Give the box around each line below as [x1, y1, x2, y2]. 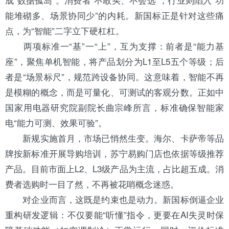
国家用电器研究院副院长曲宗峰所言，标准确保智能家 [5, 101, 224, 114]
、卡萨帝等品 [171, 131, 224, 145]
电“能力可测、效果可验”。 [5, 116, 107, 129]
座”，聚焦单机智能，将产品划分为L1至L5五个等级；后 [5, 55, 224, 68]
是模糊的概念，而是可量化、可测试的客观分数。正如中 [5, 85, 224, 99]
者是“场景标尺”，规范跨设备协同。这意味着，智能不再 [5, 70, 224, 83]
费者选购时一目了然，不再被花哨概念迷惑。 [5, 177, 179, 191]
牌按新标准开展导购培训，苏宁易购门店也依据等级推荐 [5, 147, 224, 160]
